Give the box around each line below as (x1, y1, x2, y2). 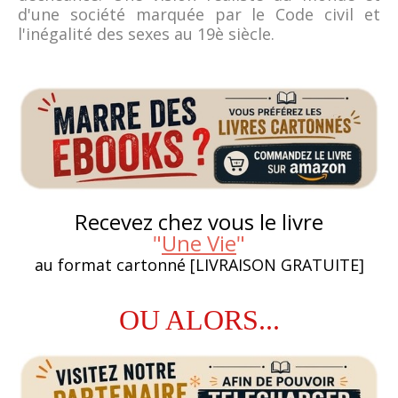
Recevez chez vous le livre (75, 207, 323, 237)
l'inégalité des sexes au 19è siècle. (18, 22, 275, 44)
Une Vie (162, 228, 236, 259)
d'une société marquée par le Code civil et (18, 3, 380, 25)
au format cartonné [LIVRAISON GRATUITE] (34, 254, 364, 276)
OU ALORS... (118, 304, 280, 337)
